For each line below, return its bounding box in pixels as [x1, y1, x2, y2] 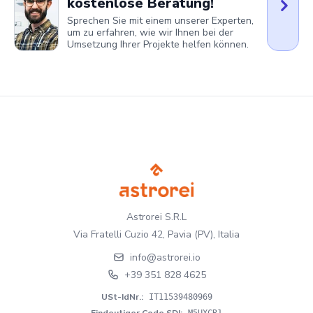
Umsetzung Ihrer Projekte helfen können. [67, 38, 249, 52]
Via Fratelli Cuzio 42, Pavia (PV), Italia [73, 227, 240, 241]
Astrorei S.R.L [126, 210, 187, 224]
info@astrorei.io [129, 250, 201, 264]
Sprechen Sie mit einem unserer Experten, [67, 14, 254, 28]
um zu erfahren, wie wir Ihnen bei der [67, 26, 233, 40]
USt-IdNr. [101, 291, 141, 303]
